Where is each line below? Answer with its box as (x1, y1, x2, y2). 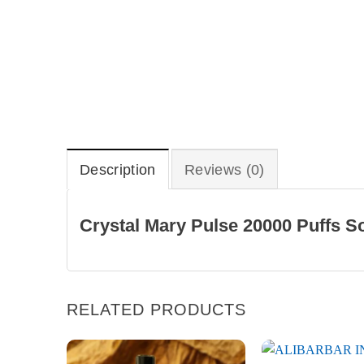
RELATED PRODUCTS (66, 301, 246, 319)
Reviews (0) (184, 162, 265, 179)
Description (79, 162, 156, 179)
